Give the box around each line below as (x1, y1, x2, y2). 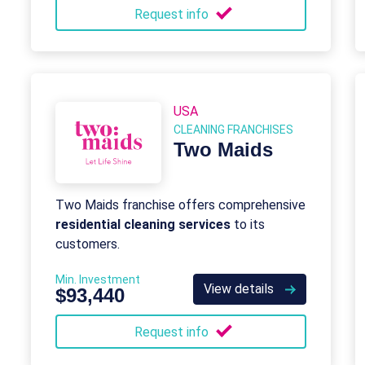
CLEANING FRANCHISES (174, 123, 293, 136)
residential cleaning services (55, 217, 231, 232)
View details (204, 281, 277, 297)
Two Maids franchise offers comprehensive (55, 197, 306, 213)
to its (231, 217, 265, 232)
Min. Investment (55, 273, 140, 286)
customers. (55, 236, 120, 252)
